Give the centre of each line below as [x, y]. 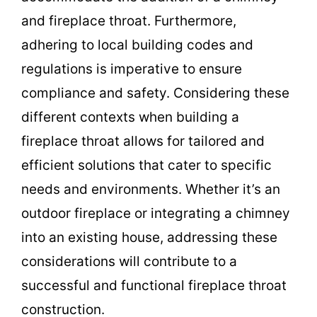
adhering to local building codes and [137, 45]
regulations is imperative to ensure [132, 69]
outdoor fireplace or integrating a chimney [156, 213]
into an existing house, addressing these [149, 237]
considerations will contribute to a [129, 261]
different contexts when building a [130, 117]
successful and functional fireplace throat [154, 286]
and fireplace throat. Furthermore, [129, 21]
